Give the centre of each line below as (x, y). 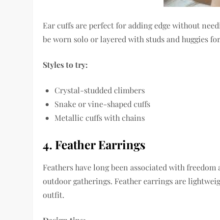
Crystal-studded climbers (100, 90)
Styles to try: (66, 65)
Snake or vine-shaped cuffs (103, 104)
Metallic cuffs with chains (100, 118)
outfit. (54, 195)
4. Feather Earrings (94, 145)
